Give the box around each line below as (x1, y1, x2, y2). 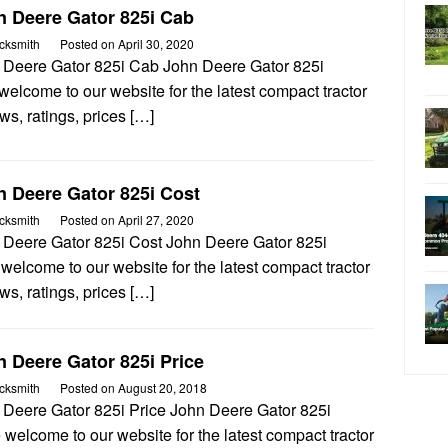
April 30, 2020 (118, 34, 194, 52)
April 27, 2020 (118, 210, 194, 228)
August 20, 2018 (118, 378, 207, 396)
